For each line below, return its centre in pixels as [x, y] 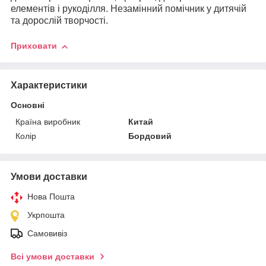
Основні [28, 105]
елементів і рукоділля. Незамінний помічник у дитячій [129, 9]
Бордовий [150, 136]
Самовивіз [47, 233]
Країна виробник [48, 121]
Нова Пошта [51, 196]
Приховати [34, 46]
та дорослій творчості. [59, 21]
